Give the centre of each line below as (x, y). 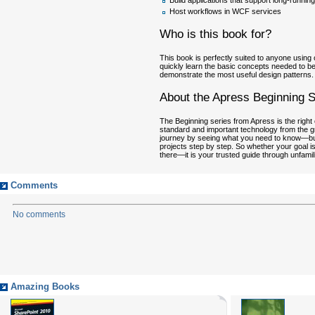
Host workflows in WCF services (225, 12)
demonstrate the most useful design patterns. (237, 75)
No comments (39, 214)
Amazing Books (45, 287)
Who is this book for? (216, 34)
